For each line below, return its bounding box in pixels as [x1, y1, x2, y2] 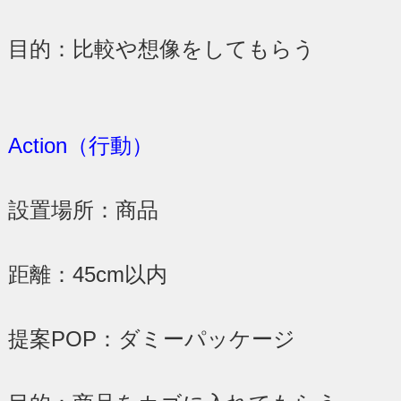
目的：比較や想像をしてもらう [7, 36, 315, 61]
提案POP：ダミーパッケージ [7, 326, 295, 351]
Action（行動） [7, 132, 153, 158]
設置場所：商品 [7, 197, 158, 222]
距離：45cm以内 [7, 261, 167, 286]
